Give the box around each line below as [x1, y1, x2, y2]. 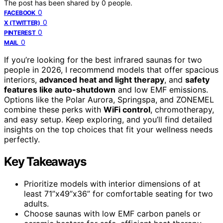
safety [185, 74, 210, 85]
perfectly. [4, 134, 40, 144]
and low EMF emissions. [115, 84, 208, 95]
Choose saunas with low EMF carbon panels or [24, 208, 201, 219]
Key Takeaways [4, 154, 86, 169]
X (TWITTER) [4, 18, 40, 26]
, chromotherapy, [150, 104, 214, 114]
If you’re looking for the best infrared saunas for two [4, 54, 202, 65]
